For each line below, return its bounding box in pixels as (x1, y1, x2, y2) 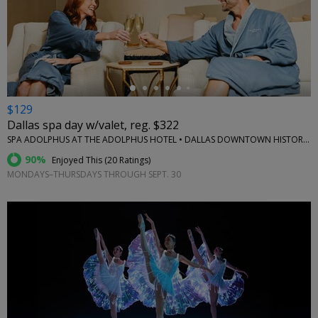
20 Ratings (107, 154, 148, 167)
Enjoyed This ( (50, 154, 107, 167)
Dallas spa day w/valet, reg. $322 (7, 117, 179, 133)
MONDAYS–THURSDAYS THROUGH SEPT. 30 (7, 168, 181, 181)
